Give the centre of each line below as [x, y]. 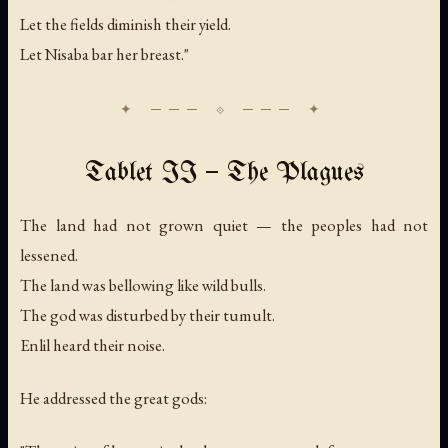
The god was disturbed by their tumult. [147, 314]
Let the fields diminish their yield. [125, 23]
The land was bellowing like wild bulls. [143, 284]
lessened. [49, 254]
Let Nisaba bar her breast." [104, 53]
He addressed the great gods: [113, 397]
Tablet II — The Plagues [224, 173]
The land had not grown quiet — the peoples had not [224, 224]
